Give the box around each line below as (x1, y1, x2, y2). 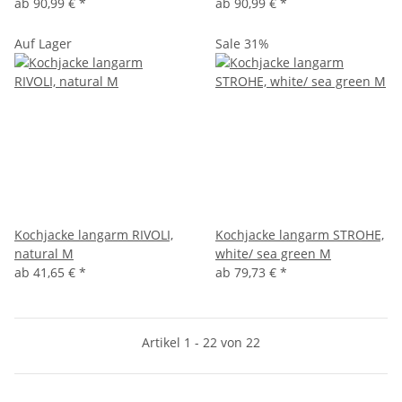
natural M (14, 244, 74, 262)
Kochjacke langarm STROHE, (215, 225, 384, 243)
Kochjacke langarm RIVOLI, (14, 225, 173, 243)
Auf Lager (14, 34, 72, 52)
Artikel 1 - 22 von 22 (142, 333, 260, 351)
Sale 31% (215, 34, 269, 52)
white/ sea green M (215, 244, 331, 262)
